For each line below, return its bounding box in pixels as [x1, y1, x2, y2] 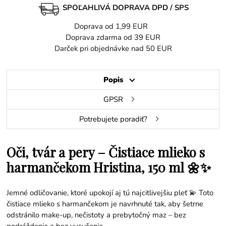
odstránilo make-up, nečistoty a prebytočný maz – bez [7, 209, 187, 220]
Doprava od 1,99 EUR [74, 21, 152, 31]
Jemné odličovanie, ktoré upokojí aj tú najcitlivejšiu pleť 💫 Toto [7, 187, 214, 198]
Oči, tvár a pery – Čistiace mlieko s [7, 143, 205, 160]
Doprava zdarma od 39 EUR [66, 32, 160, 42]
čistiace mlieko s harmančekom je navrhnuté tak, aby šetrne [7, 198, 204, 209]
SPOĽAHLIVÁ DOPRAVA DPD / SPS [63, 2, 189, 13]
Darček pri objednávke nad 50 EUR [54, 43, 172, 53]
